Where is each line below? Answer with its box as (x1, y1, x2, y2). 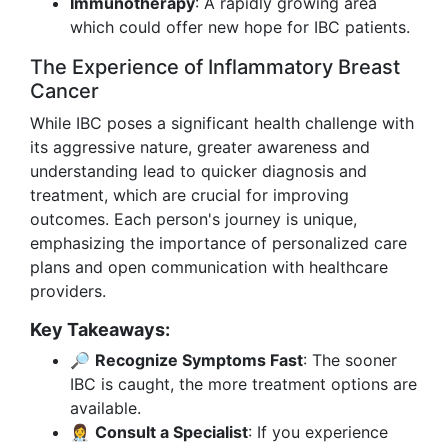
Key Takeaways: (30, 319, 170, 340)
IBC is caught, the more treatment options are (70, 374, 417, 394)
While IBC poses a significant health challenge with (30, 113, 414, 133)
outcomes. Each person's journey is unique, (30, 209, 357, 229)
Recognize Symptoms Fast (95, 350, 303, 370)
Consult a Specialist (95, 422, 248, 442)
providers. (30, 281, 106, 301)
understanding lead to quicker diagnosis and (30, 161, 367, 181)
